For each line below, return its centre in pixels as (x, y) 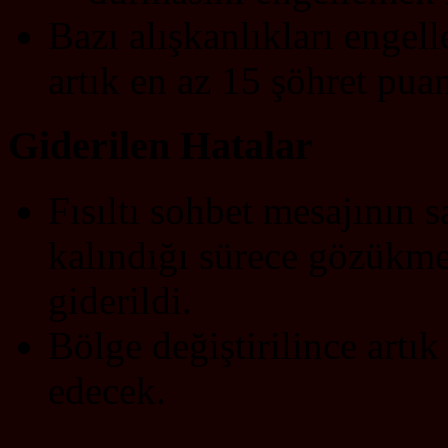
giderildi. (120, 300)
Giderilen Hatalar (160, 146)
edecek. (107, 390)
